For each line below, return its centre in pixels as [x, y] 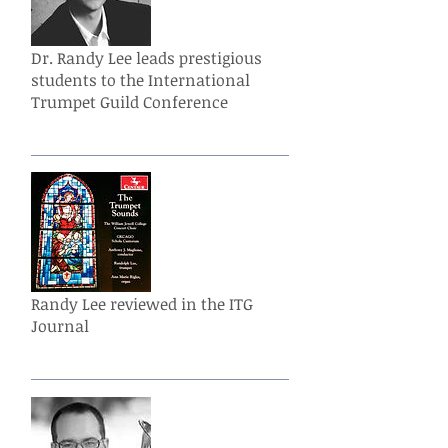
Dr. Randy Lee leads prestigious [146, 57]
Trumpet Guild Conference [129, 101]
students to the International [140, 79]
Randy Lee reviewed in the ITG [142, 303]
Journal [60, 325]
